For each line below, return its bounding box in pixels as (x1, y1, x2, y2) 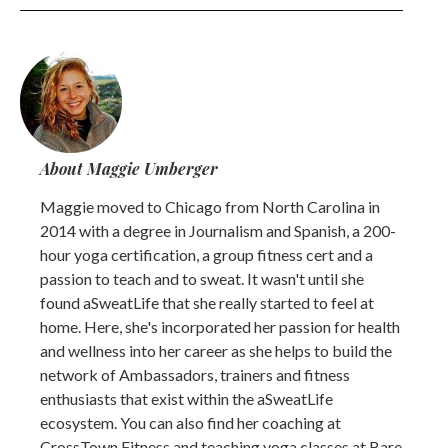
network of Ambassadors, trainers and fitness (40, 365, 350, 385)
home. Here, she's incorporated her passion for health (40, 317, 400, 337)
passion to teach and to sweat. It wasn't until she (40, 269, 364, 289)
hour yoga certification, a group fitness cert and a (40, 245, 373, 265)
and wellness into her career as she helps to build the (40, 341, 392, 361)
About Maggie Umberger (40, 158, 218, 180)
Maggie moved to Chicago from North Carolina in (40, 197, 380, 217)
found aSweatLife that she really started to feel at (40, 293, 374, 313)
